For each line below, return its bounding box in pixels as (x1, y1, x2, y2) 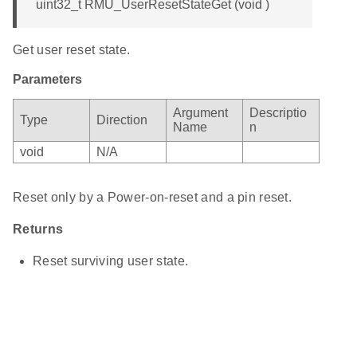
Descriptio (249, 106, 307, 120)
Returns (13, 222, 64, 237)
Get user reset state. (13, 43, 131, 57)
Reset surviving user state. (33, 254, 189, 269)
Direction (96, 113, 147, 127)
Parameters (13, 73, 82, 87)
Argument (173, 106, 228, 120)
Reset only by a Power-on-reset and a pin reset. (13, 190, 292, 205)
